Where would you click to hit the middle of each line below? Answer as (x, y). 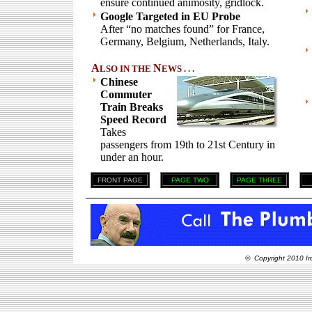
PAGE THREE (259, 180)
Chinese (119, 82)
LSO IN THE (126, 69)
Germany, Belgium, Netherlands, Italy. (185, 41)
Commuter (126, 94)
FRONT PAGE (120, 180)
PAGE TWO (190, 180)
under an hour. (132, 157)
